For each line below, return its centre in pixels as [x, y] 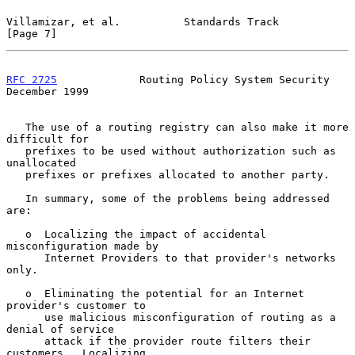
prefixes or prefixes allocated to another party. [16, 174]
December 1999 [48, 91]
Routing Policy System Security [193, 79]
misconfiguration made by [82, 246]
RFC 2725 [32, 79]
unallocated [41, 162]
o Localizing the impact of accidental [16, 234]
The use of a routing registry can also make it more [16, 127]
